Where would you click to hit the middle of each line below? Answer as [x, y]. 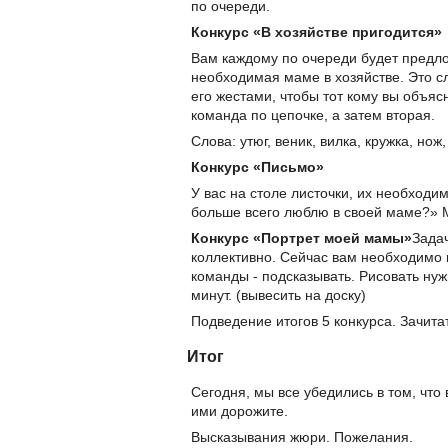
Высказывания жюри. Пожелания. [302, 436]
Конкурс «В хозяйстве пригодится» [316, 31]
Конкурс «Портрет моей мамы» [301, 237]
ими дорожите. [239, 410]
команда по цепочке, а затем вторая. [313, 114]
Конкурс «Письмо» [257, 166]
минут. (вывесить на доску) [278, 294]
